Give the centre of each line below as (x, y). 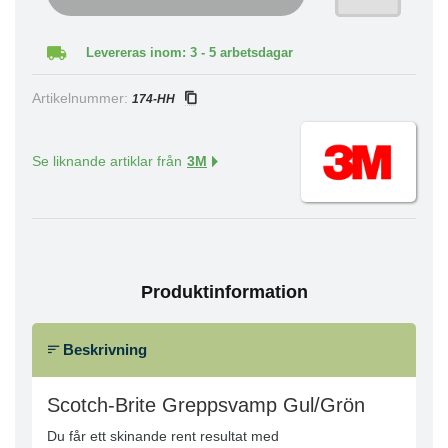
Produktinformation (224, 292)
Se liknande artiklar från (107, 161)
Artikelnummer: (82, 98)
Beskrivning (103, 349)
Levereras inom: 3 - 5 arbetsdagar (189, 52)
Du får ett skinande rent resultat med (163, 436)
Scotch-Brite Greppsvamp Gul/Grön (209, 405)
